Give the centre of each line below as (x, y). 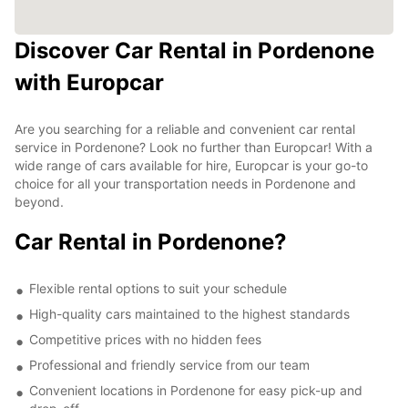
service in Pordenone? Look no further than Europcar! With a (194, 147)
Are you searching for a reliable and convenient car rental (185, 128)
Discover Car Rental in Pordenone (194, 50)
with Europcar (89, 82)
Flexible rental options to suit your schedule (158, 288)
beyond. (39, 201)
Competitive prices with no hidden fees (145, 339)
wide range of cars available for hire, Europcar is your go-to (191, 165)
